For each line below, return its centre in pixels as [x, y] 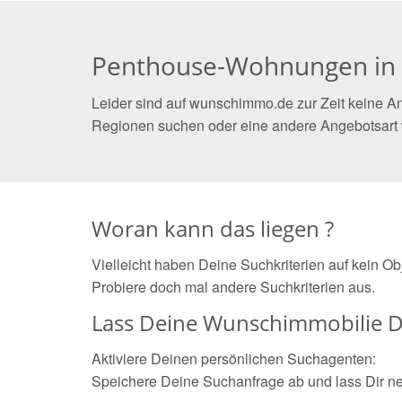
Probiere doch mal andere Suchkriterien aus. [233, 287]
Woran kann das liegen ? [213, 228]
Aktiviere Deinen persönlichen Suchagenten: [234, 358]
